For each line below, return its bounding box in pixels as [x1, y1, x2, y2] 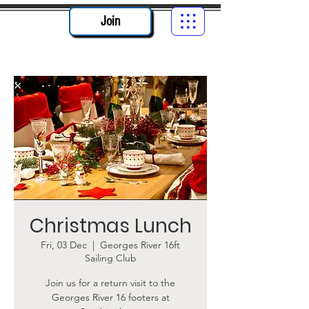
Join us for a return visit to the [46, 277, 175, 289]
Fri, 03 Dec [41, 239, 87, 251]
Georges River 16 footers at [51, 291, 170, 303]
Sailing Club [84, 252, 137, 264]
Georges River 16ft [100, 239, 180, 251]
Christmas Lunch [29, 212, 192, 239]
